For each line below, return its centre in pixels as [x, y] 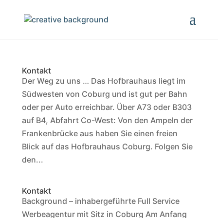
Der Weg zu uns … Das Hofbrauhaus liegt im [103, 81]
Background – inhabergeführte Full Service [100, 201]
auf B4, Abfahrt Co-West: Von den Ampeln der [107, 120]
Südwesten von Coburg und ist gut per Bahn [104, 94]
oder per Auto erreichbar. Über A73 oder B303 [107, 107]
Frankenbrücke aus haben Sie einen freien [100, 133]
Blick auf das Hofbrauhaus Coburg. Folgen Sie [107, 146]
